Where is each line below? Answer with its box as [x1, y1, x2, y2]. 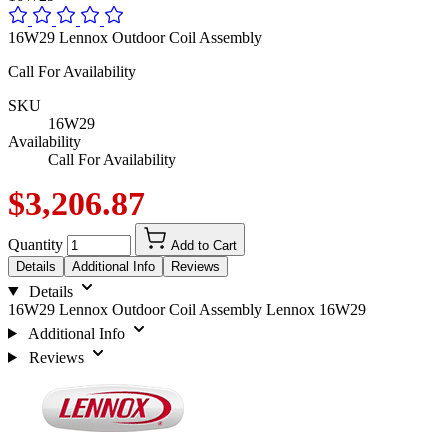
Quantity [8, 235, 63, 253]
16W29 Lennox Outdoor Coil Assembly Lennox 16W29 [8, 300, 366, 318]
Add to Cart [171, 237, 237, 253]
